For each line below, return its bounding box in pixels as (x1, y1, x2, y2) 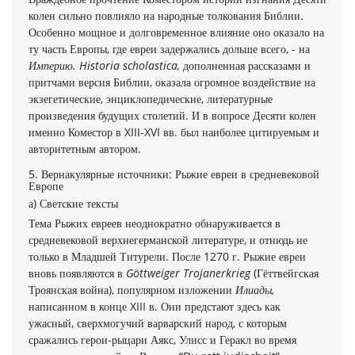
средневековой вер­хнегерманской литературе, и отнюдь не (29, 231, 307, 247)
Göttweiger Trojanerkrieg (126, 265, 254, 281)
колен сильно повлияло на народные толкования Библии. (29, 7, 303, 23)
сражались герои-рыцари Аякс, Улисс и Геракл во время (29, 331, 296, 347)
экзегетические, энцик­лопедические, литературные (29, 90, 273, 106)
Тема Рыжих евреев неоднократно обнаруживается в (29, 215, 281, 231)
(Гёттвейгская (254, 265, 319, 281)
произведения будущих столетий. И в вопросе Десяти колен (29, 107, 316, 123)
